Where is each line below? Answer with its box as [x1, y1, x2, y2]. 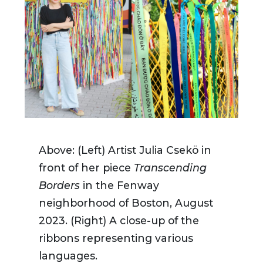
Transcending [134, 161, 207, 174]
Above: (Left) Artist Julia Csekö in [39, 144, 211, 157]
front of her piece [39, 161, 134, 174]
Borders [39, 179, 80, 192]
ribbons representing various [39, 232, 193, 245]
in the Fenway [80, 179, 159, 192]
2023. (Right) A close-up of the [39, 214, 199, 227]
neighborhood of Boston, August [39, 197, 213, 210]
